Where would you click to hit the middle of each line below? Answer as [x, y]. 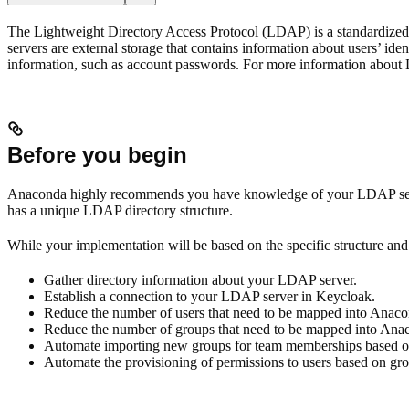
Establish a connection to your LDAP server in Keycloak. [210, 296]
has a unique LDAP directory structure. [120, 210]
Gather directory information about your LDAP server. [200, 279]
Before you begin [97, 154]
